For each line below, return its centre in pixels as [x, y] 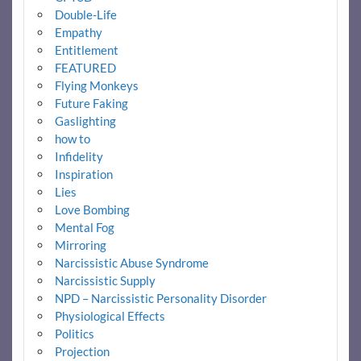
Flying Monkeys [96, 86]
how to [72, 139]
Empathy [78, 33]
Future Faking [91, 104]
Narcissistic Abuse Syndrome [131, 263]
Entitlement [86, 50]
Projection [82, 352]
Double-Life [85, 15]
